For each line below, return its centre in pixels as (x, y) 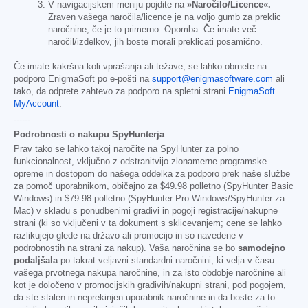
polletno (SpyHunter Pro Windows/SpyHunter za (188, 198)
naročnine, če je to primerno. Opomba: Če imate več (152, 29)
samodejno (262, 248)
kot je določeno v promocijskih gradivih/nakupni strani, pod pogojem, (150, 285)
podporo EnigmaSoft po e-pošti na (83, 79)
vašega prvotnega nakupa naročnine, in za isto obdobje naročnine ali (150, 273)
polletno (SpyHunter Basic (240, 186)
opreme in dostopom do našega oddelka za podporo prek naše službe (152, 174)
